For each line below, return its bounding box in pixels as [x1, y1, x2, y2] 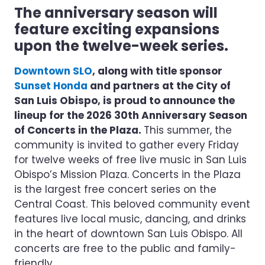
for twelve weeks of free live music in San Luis [14, 153, 247, 167]
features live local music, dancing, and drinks [14, 212, 246, 226]
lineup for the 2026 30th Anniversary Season [14, 108, 247, 122]
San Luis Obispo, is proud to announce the [14, 93, 235, 108]
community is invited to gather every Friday [14, 138, 239, 152]
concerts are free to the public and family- [14, 241, 236, 256]
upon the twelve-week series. [14, 36, 228, 56]
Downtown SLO [14, 64, 92, 78]
